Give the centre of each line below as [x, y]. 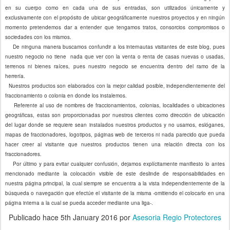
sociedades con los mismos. [38, 37]
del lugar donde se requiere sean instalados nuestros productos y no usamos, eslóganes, [115, 124]
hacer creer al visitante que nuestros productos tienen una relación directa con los [115, 144]
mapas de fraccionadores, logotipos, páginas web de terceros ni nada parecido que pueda [115, 134]
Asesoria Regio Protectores [177, 217]
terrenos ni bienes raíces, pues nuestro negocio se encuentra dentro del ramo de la [115, 66]
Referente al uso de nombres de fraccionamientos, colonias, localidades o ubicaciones [115, 105]
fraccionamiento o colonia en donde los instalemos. [66, 95]
